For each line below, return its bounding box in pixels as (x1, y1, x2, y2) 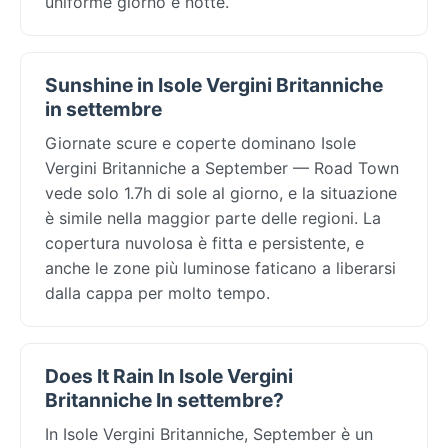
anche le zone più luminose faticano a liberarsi (45, 257, 396, 278)
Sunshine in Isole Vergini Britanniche (45, 72, 383, 97)
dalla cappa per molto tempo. (45, 282, 270, 303)
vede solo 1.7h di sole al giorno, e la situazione (45, 182, 397, 203)
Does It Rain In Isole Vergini (45, 363, 293, 388)
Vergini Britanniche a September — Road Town (45, 157, 399, 178)
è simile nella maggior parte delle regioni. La (45, 207, 381, 228)
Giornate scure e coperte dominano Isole (45, 132, 356, 153)
